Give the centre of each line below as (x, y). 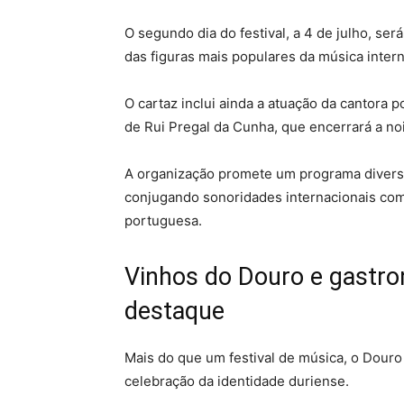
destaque (174, 311)
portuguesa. (163, 220)
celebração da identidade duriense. (237, 381)
